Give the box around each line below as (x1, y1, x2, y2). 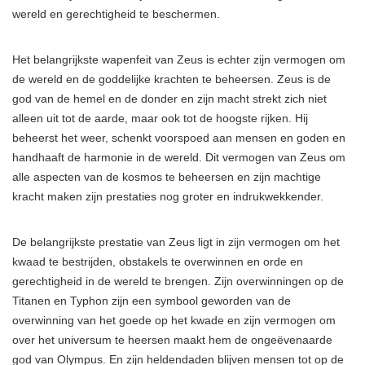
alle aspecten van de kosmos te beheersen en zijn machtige (12, 170, 321, 184)
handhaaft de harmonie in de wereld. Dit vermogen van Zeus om (12, 151, 345, 165)
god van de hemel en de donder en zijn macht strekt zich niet (12, 92, 327, 106)
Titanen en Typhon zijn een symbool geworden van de (12, 294, 291, 308)
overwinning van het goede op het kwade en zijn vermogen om (12, 314, 336, 328)
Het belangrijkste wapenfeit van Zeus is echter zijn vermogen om (12, 53, 345, 67)
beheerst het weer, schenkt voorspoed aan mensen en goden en (12, 131, 345, 145)
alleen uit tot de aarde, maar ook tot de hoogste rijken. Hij (12, 112, 308, 125)
